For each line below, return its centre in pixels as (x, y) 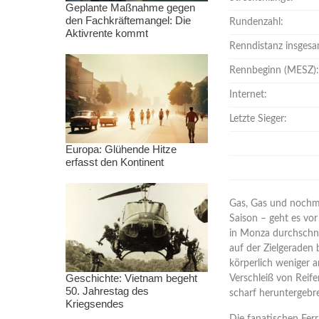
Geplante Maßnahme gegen (130, 7)
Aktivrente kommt (107, 33)
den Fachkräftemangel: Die (128, 20)
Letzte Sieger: (258, 119)
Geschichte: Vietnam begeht (131, 278)
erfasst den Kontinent (115, 162)
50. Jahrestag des (107, 291)
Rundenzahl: (256, 22)
